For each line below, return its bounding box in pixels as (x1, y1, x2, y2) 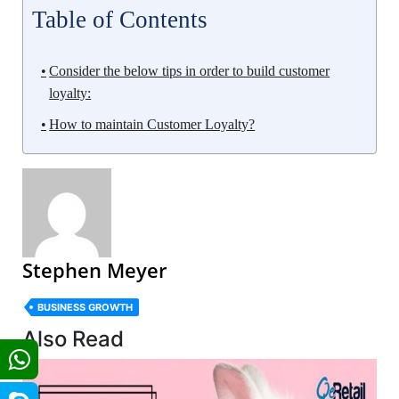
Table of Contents (32, 5, 208, 33)
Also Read (22, 325, 124, 352)
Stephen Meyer (22, 256, 167, 283)
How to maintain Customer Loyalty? (49, 116, 256, 132)
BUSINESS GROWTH (37, 300, 133, 313)
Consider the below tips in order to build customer (49, 62, 330, 78)
